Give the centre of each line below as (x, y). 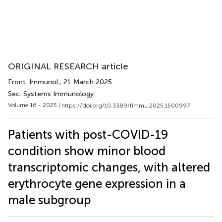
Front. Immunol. (34, 82)
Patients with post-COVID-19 (88, 134)
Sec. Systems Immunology (51, 94)
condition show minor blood (87, 151)
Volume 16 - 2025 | (35, 105)
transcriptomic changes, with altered (109, 167)
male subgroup (49, 200)
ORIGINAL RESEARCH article (68, 66)
